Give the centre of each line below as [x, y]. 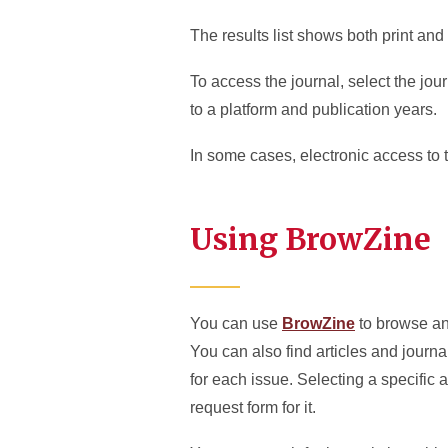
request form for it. [253, 407]
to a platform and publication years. [313, 109]
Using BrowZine [310, 239]
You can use [236, 323]
